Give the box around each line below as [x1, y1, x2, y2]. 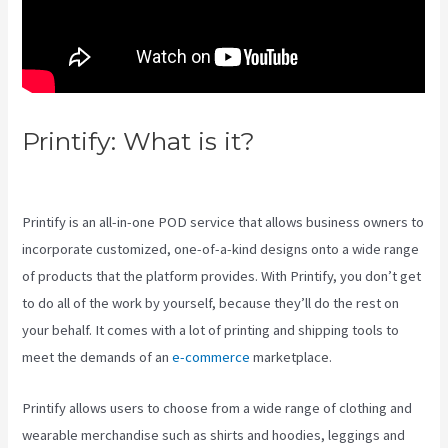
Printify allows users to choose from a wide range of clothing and [22, 398, 413, 417]
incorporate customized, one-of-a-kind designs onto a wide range [22, 240, 420, 259]
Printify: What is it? [22, 126, 263, 157]
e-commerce [172, 348, 251, 367]
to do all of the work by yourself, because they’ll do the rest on [22, 294, 400, 313]
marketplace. [250, 348, 333, 367]
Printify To [262, 126, 389, 157]
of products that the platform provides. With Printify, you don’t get [22, 267, 422, 286]
